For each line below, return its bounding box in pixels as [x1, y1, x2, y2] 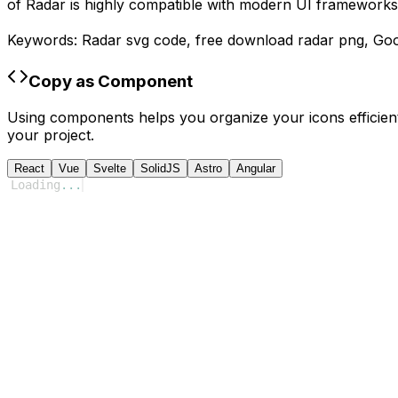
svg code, [122, 31, 195, 50]
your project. [7, 125, 94, 144]
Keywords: [7, 31, 82, 50]
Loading [11, 177, 60, 192]
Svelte [93, 161, 126, 175]
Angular [236, 161, 275, 175]
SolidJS [140, 161, 180, 175]
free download [195, 31, 298, 50]
